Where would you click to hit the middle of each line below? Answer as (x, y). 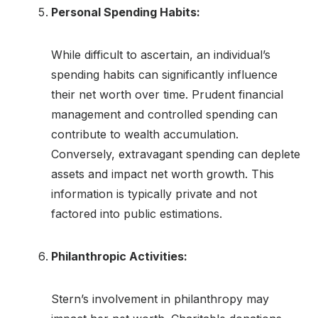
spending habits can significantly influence (164, 74)
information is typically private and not (154, 193)
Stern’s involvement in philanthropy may (160, 298)
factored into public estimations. (137, 213)
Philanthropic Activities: (119, 256)
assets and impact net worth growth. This (163, 174)
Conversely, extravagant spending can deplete (176, 154)
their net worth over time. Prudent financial (167, 94)
